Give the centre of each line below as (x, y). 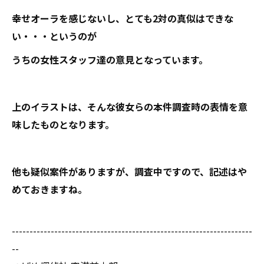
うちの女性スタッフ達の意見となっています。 (110, 60)
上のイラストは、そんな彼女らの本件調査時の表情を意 (130, 107)
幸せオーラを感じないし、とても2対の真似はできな (123, 18)
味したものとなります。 (63, 124)
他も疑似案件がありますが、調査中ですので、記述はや (129, 171)
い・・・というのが (54, 36)
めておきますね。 (49, 189)
